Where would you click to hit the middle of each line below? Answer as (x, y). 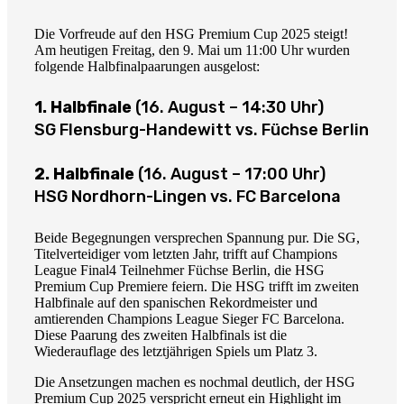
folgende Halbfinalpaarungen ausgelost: (147, 66)
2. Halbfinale (84, 174)
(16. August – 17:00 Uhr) (232, 174)
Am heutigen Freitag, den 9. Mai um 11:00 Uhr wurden (192, 50)
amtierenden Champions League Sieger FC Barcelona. (189, 318)
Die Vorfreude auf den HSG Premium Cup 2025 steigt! (191, 33)
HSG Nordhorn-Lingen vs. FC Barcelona (188, 196)
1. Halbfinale (83, 107)
